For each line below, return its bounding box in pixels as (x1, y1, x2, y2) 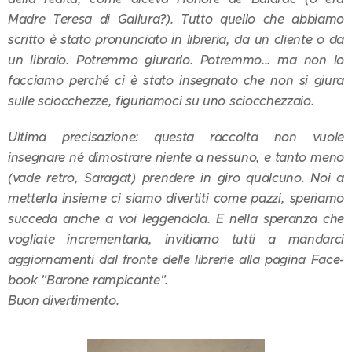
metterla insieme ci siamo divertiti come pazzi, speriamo (8, 189, 344, 207)
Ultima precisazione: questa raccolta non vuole (8, 128, 344, 145)
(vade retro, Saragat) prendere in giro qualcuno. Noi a (8, 169, 344, 186)
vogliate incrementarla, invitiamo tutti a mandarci (8, 230, 344, 247)
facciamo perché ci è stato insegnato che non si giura (8, 71, 344, 89)
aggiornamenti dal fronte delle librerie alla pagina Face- (8, 251, 344, 268)
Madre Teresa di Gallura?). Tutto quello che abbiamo (8, 10, 344, 27)
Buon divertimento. (8, 291, 119, 309)
